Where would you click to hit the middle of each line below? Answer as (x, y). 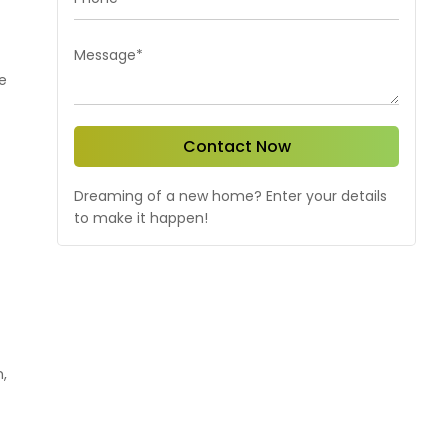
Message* (108, 55)
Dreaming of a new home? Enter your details (230, 196)
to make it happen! (141, 218)
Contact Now (236, 146)
